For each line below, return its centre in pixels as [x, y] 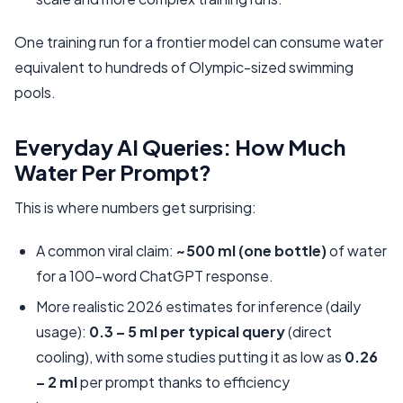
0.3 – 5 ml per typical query [187, 332]
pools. [35, 92]
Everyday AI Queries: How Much [180, 146]
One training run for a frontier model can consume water [199, 41]
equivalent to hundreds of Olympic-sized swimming [184, 67]
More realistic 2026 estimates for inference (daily [198, 307]
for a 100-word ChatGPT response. [155, 275]
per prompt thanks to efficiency [184, 382]
